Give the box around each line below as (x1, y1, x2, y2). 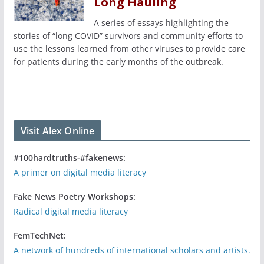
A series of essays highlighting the (93, 16, 229, 28)
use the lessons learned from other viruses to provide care (13, 42, 245, 54)
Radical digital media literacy (13, 205, 128, 217)
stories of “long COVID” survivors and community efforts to (13, 29, 243, 41)
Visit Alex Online (20, 124, 95, 137)
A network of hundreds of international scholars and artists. (13, 244, 250, 256)
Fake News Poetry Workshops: (13, 190, 136, 202)
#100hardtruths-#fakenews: (13, 151, 126, 163)
